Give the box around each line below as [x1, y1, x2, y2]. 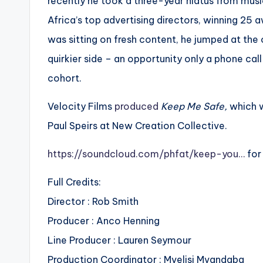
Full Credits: [48, 176, 101, 188]
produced [114, 100, 159, 113]
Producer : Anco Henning [48, 215, 160, 227]
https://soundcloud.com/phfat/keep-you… [48, 148, 245, 160]
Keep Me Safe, [159, 100, 230, 113]
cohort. [48, 72, 82, 85]
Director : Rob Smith [48, 195, 139, 208]
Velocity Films [48, 100, 114, 113]
